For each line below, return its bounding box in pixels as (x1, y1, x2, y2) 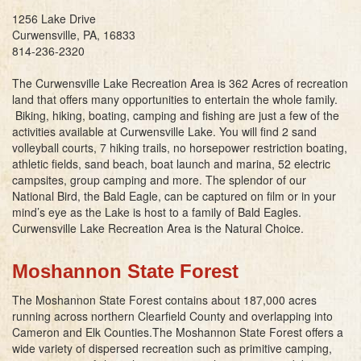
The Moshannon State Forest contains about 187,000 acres (12, 291, 317, 308)
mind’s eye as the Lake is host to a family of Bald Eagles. (12, 203, 301, 220)
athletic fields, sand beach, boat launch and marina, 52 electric (12, 155, 330, 172)
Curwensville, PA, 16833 (12, 26, 135, 43)
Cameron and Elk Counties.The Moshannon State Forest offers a (12, 323, 343, 340)
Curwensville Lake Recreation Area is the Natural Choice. (12, 219, 307, 236)
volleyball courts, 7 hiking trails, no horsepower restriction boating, (12, 139, 347, 156)
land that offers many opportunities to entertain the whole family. (12, 90, 338, 107)
